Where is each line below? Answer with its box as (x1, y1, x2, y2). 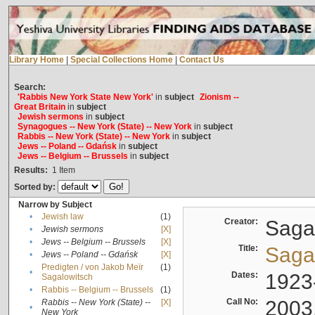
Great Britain (13, 102, 65, 112)
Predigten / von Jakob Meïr (41, 262, 143, 273)
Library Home (8, 55, 64, 65)
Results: (13, 165, 48, 176)
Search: (13, 82, 46, 93)
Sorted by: (13, 182, 58, 193)
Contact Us (179, 55, 224, 65)
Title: (238, 243, 262, 254)
